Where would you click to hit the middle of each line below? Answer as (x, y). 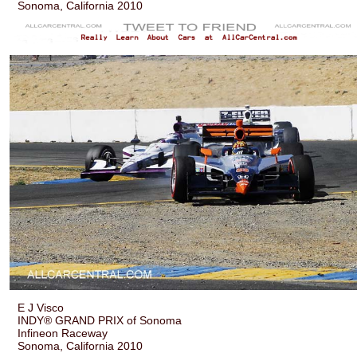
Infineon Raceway (63, 333)
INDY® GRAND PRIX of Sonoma (100, 321)
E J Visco (41, 308)
